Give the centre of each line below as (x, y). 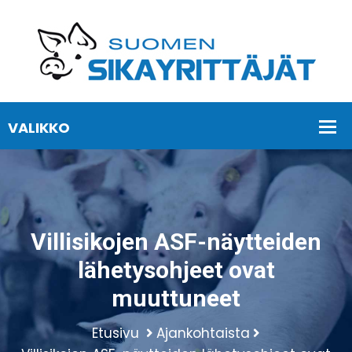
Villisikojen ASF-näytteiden (176, 242)
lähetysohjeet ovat (176, 270)
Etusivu (115, 333)
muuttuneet (176, 298)
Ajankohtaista (203, 333)
